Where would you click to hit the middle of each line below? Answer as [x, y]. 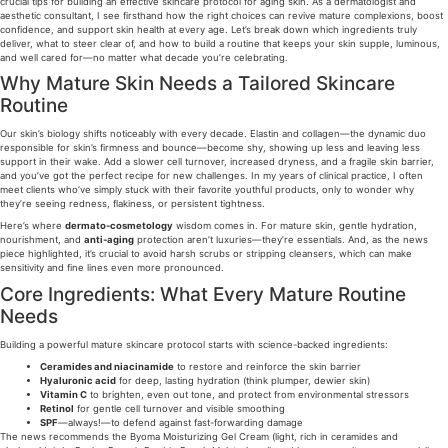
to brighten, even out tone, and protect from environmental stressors [248, 395]
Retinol [57, 409]
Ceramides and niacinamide [107, 367]
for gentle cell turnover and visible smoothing [179, 409]
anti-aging [109, 240]
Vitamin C [63, 395]
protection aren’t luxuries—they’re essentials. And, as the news [281, 240]
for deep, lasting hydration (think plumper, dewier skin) [243, 381]
